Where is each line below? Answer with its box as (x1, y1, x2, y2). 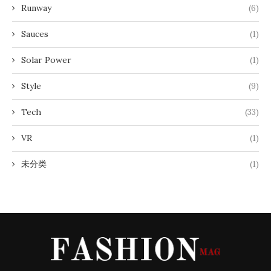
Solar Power (21, 54, 71, 65)
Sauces (21, 28, 48, 39)
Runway (21, 2, 51, 13)
